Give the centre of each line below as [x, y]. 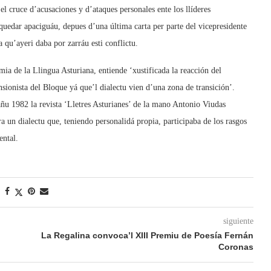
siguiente [238, 221]
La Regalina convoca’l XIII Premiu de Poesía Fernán [147, 235]
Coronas [236, 247]
